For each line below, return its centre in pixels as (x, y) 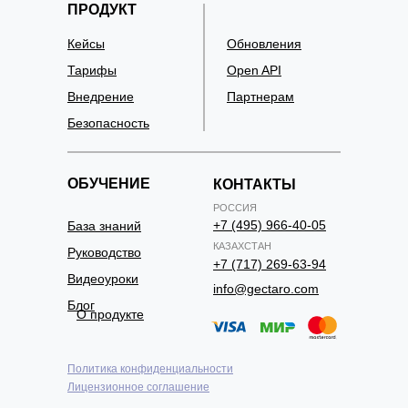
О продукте (110, 314)
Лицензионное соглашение (138, 387)
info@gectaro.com (266, 289)
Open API (254, 70)
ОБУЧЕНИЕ (109, 184)
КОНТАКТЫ (255, 184)
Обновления (264, 44)
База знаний (104, 226)
